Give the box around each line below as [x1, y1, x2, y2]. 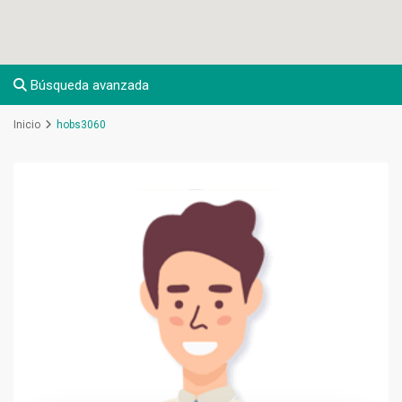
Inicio [13, 118, 41, 132]
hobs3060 [57, 118, 107, 132]
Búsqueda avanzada [27, 77, 150, 94]
